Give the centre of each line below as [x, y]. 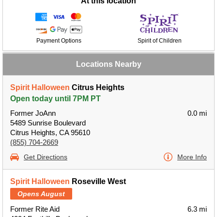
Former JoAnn [33, 113]
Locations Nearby [108, 64]
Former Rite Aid [35, 209]
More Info [192, 157]
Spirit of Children [159, 41]
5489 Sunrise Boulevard [48, 123]
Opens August [41, 194]
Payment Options [59, 41]
